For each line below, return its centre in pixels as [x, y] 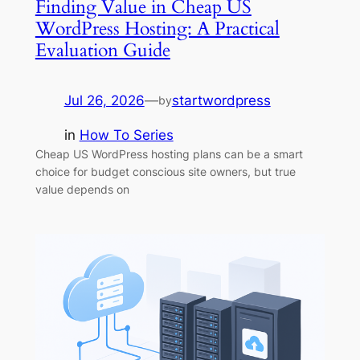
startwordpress [221, 101]
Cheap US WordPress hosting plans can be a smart [169, 154]
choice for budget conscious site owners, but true [165, 172]
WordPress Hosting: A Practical [157, 29]
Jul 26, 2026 [104, 101]
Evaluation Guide [102, 51]
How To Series [126, 135]
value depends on [82, 190]
